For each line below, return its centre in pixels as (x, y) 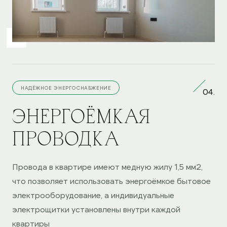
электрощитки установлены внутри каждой (96, 209)
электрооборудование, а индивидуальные (93, 195)
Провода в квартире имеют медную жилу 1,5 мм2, (107, 166)
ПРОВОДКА (66, 138)
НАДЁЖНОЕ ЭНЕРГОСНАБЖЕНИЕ (66, 88)
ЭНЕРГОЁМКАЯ (81, 116)
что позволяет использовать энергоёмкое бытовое (111, 181)
